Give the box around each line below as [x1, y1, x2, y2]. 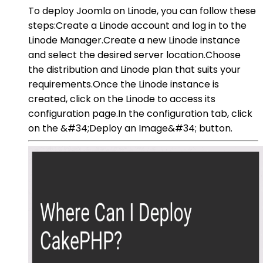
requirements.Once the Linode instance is [28, 77, 219, 91]
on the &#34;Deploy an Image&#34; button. [28, 121, 232, 135]
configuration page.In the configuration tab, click [28, 106, 252, 120]
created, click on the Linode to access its [28, 92, 215, 106]
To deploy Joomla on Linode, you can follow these [28, 4, 256, 18]
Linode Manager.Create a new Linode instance [28, 33, 240, 47]
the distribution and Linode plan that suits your [28, 62, 241, 76]
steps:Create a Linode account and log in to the [28, 18, 247, 32]
